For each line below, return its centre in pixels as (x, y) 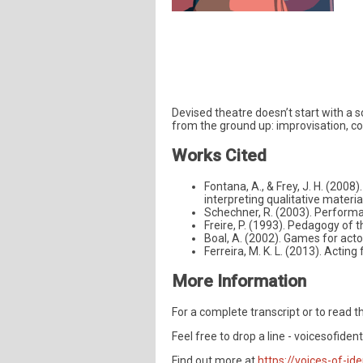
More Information (239, 282)
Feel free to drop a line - (233, 336)
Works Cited (219, 156)
